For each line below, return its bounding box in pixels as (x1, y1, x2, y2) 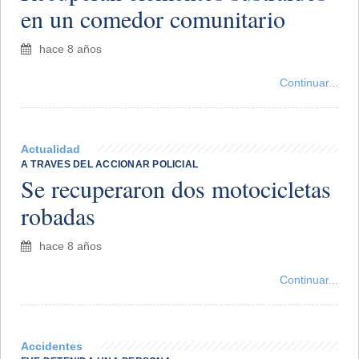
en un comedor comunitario (21, 2, 285, 34)
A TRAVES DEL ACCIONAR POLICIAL (21, 158, 199, 170)
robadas (21, 199, 95, 232)
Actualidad (21, 142, 80, 155)
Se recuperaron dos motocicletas (21, 171, 331, 204)
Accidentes (21, 339, 83, 353)
